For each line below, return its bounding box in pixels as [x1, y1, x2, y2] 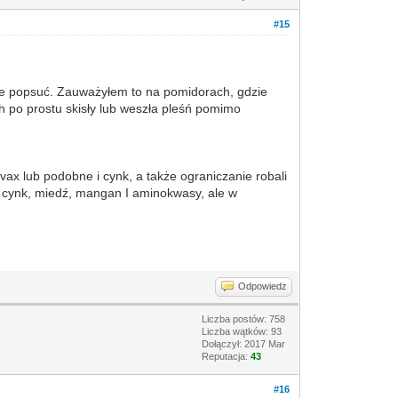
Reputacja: [202, 351, 251, 362]
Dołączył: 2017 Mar [202, 338, 286, 349]
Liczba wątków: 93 [202, 326, 283, 337]
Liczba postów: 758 [202, 314, 286, 324]
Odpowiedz [238, 281, 288, 291]
